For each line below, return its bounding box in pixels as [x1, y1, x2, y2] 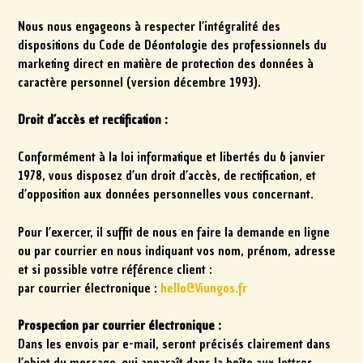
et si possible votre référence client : [18, 261, 213, 278]
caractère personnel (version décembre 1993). [18, 74, 262, 91]
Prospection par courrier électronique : [18, 318, 222, 335]
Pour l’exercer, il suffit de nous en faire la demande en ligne [18, 224, 331, 241]
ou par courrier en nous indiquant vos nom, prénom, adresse [18, 242, 336, 259]
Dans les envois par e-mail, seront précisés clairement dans [18, 336, 331, 353]
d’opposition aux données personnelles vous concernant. [18, 186, 314, 203]
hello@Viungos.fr [160, 280, 248, 297]
